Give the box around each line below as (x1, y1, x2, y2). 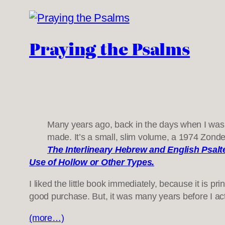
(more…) (29, 212, 64, 223)
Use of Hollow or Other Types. (29, 157, 155, 167)
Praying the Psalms (29, 36, 190, 61)
